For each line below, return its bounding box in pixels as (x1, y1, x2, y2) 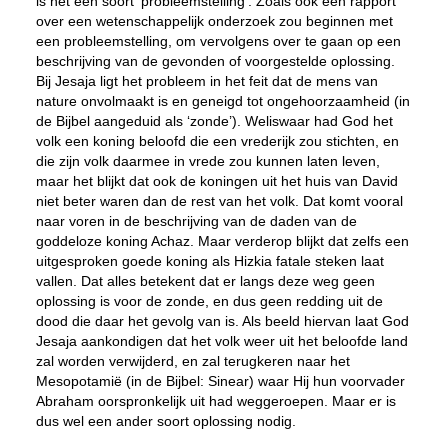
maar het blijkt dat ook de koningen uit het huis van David (35, 173, 398, 189)
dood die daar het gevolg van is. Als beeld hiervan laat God (35, 313, 409, 329)
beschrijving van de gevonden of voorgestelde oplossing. (35, 53, 395, 69)
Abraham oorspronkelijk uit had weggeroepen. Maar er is (35, 393, 396, 409)
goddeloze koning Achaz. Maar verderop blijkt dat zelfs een (35, 233, 409, 249)
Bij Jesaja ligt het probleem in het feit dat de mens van (35, 73, 378, 89)
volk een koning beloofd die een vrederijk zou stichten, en (35, 133, 399, 149)
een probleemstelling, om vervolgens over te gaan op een (35, 33, 401, 49)
